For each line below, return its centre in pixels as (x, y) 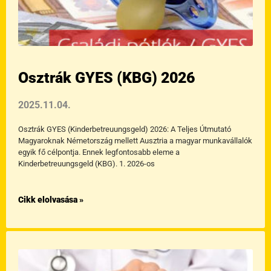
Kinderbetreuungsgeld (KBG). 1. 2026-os (87, 164)
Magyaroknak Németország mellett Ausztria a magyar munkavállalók (135, 141)
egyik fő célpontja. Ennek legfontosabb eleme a (99, 152)
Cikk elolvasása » (51, 200)
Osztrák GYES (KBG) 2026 (106, 78)
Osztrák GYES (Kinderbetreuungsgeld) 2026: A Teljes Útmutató (125, 129)
